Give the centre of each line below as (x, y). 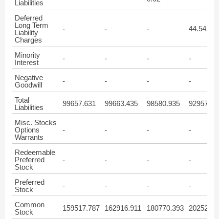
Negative (29, 77)
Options (27, 130)
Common (30, 205)
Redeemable (35, 152)
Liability (26, 33)
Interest (27, 62)
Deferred (29, 18)
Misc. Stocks (36, 122)
